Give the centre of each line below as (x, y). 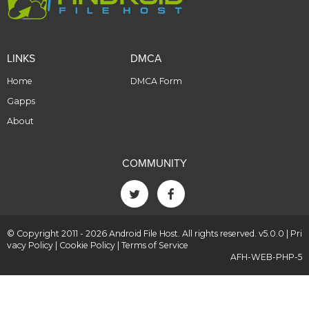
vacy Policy (30, 246)
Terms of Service (155, 246)
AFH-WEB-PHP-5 (266, 257)
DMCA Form (157, 81)
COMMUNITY (154, 164)
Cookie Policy (87, 246)
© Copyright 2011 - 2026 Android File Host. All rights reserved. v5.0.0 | (149, 234)
